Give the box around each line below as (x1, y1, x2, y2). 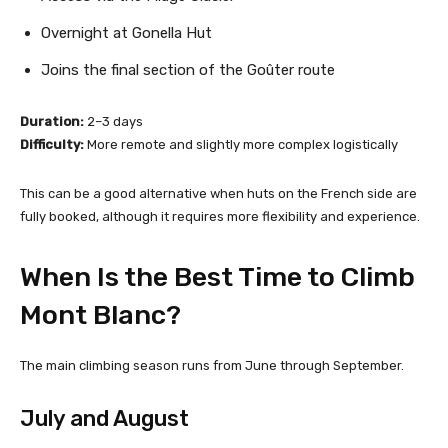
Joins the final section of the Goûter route (41, 60, 335, 79)
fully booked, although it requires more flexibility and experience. (20, 208, 420, 224)
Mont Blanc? (20, 298, 181, 331)
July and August (20, 404, 189, 432)
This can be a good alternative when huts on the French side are (20, 185, 417, 201)
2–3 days (84, 113, 143, 129)
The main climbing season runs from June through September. (20, 357, 404, 373)
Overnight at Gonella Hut (41, 23, 212, 42)
